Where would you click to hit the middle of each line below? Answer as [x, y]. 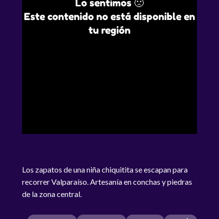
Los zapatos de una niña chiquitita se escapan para [105, 169]
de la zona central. [52, 194]
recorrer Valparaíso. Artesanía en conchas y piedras [107, 182]
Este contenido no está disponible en [109, 17]
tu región [109, 30]
